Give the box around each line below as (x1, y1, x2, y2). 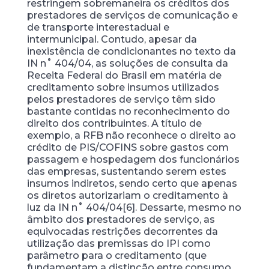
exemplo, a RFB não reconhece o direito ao (26, 130, 236, 141)
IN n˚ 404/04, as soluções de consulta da (26, 58, 228, 69)
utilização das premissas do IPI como (26, 238, 211, 249)
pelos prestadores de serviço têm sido (26, 94, 216, 105)
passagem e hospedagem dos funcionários (26, 154, 240, 165)
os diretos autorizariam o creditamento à (26, 190, 228, 201)
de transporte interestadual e (26, 22, 169, 33)
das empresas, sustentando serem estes (26, 166, 226, 177)
